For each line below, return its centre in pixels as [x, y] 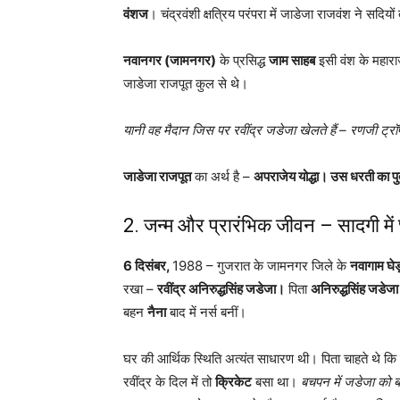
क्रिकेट [233, 381]
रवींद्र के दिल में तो [169, 381]
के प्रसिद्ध [242, 60]
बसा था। [276, 381]
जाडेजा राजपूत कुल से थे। [186, 83]
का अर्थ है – [222, 176]
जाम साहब [292, 60]
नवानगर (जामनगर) [170, 60]
